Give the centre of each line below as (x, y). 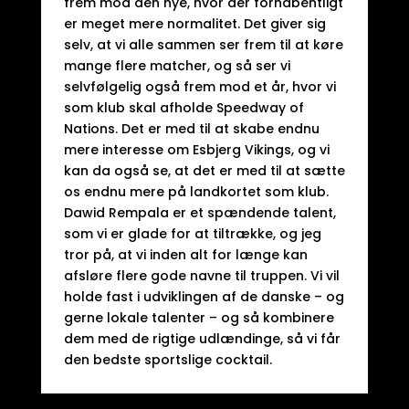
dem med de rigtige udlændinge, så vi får (202, 339)
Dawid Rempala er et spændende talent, (199, 213)
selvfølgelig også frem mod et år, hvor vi (199, 87)
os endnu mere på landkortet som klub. (196, 192)
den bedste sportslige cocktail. (168, 360)
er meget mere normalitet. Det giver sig (194, 24)
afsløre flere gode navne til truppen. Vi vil (201, 276)
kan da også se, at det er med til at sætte (204, 171)
